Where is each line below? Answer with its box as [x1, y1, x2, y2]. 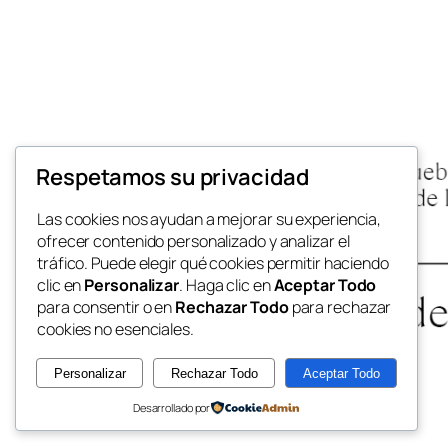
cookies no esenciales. [37, 318, 194, 341]
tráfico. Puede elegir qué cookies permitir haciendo [37, 252, 389, 275]
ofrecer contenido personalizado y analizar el [37, 230, 350, 253]
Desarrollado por [132, 400, 211, 415]
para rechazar [288, 296, 392, 319]
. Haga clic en [179, 274, 274, 297]
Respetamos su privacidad [36, 162, 309, 193]
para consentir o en [37, 296, 176, 319]
